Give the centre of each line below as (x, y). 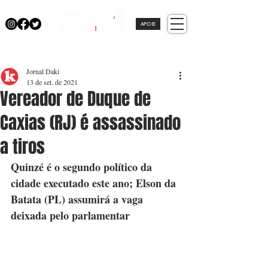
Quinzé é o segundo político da (83, 167)
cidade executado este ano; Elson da (95, 183)
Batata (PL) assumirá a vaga (78, 199)
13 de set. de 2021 (52, 82)
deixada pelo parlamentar (70, 215)
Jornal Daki (43, 71)
